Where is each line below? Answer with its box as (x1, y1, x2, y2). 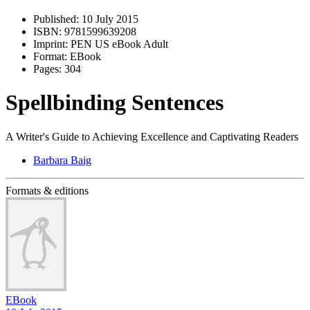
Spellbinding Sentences (6, 90, 224, 116)
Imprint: (33, 38, 68, 50)
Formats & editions (6, 184, 89, 197)
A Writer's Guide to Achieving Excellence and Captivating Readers (6, 130, 298, 143)
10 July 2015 (79, 13, 138, 25)
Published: (33, 13, 79, 25)
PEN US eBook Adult (68, 38, 168, 50)
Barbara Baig (33, 154, 91, 166)
